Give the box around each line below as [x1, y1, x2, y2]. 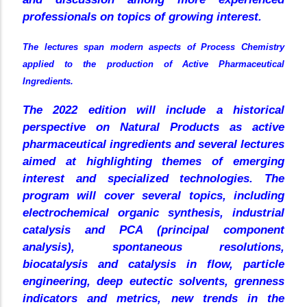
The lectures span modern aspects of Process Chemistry [23, 42, 284, 53]
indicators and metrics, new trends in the [23, 292, 284, 306]
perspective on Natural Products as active [23, 121, 284, 134]
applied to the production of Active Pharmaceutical [23, 59, 284, 70]
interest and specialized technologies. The [23, 172, 284, 186]
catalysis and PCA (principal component [23, 223, 284, 237]
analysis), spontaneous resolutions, [23, 241, 284, 254]
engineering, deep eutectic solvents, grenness [23, 275, 284, 288]
